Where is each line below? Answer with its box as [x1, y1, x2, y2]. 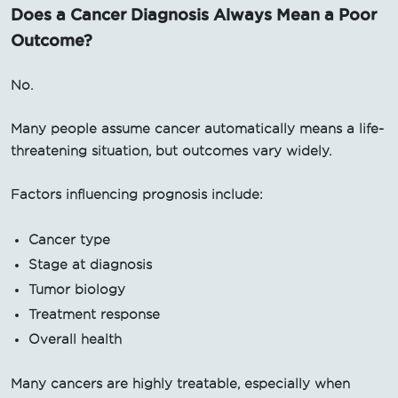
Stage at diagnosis [28, 257, 152, 272]
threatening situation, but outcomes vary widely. [11, 143, 331, 158]
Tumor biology [28, 282, 125, 297]
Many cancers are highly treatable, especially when [11, 376, 350, 391]
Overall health [28, 331, 122, 346]
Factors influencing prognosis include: [11, 187, 263, 202]
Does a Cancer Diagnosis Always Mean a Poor [11, 4, 377, 23]
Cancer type [28, 232, 110, 247]
